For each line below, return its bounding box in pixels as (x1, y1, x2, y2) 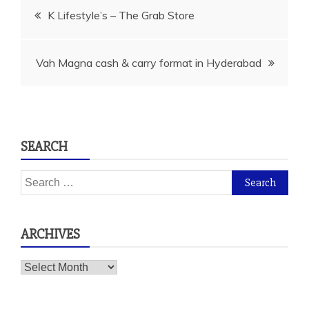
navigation (20, 34, 114, 61)
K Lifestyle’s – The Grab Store (48, 8, 195, 22)
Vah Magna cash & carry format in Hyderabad (36, 56, 261, 70)
